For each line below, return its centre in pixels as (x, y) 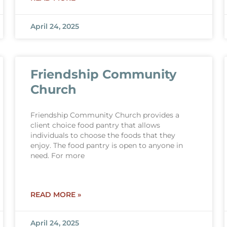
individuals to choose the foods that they (103, 135)
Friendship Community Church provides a (105, 115)
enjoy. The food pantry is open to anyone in (106, 145)
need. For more (57, 156)
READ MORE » (55, 195)
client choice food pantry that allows (95, 125)
